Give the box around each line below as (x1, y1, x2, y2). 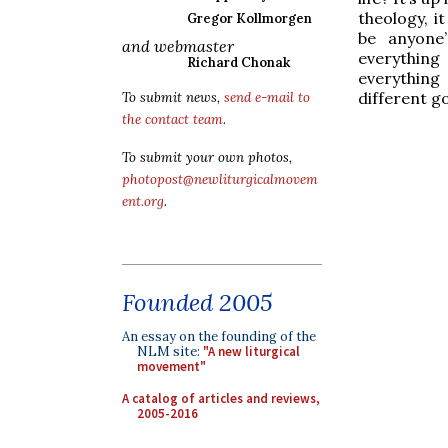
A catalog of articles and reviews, (122, 389, 320, 407)
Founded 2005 (122, 287, 273, 318)
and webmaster (122, 36, 234, 56)
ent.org (122, 193, 164, 210)
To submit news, (122, 89, 224, 106)
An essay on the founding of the (122, 328, 316, 345)
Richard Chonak (187, 54, 290, 71)
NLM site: (137, 343, 203, 360)
